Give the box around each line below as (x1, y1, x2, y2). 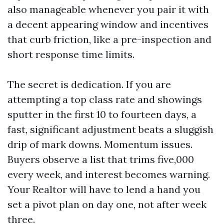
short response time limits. (7, 48, 134, 60)
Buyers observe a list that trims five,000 (7, 153, 194, 165)
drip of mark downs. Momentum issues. (7, 138, 192, 150)
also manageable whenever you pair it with (7, 3, 209, 15)
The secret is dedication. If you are (7, 78, 171, 90)
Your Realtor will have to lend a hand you (7, 183, 200, 195)
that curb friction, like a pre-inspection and (7, 33, 211, 45)
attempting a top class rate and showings (7, 93, 202, 105)
